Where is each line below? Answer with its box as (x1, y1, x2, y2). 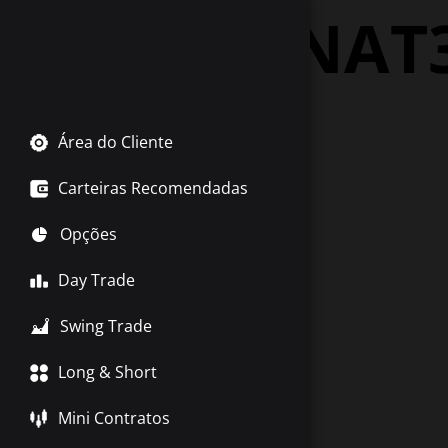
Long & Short (58, 361, 157, 383)
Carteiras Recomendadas (58, 177, 248, 199)
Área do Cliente (58, 131, 173, 153)
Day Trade (58, 269, 135, 291)
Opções (60, 223, 117, 245)
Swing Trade (60, 315, 152, 337)
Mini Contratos (58, 407, 170, 429)
